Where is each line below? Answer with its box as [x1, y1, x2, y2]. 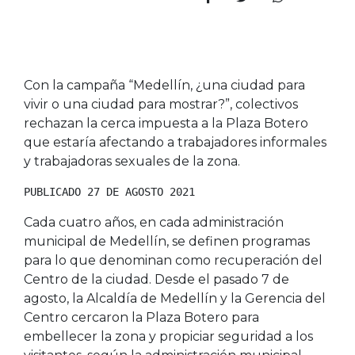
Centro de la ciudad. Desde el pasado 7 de [24, 271, 289, 287]
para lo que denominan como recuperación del [24, 252, 323, 268]
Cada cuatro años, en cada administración [24, 214, 284, 230]
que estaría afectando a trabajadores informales [24, 134, 326, 150]
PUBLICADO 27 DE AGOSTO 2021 [24, 185, 195, 198]
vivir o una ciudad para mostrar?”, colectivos [24, 96, 298, 112]
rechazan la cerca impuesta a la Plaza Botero [24, 115, 308, 131]
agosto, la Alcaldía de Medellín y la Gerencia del [24, 290, 326, 306]
